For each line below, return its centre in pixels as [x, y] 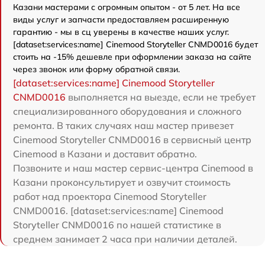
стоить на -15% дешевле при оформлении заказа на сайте [132, 57]
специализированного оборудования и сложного [127, 111]
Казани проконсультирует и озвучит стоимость [122, 182]
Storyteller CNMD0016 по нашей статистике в [117, 225]
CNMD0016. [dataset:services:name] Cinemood [118, 211]
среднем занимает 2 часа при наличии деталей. [125, 239]
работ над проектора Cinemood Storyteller [110, 196]
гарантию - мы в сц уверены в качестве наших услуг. [121, 32]
